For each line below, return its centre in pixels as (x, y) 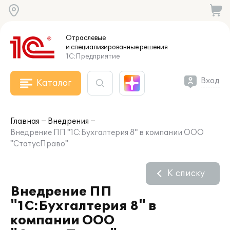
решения (153, 47)
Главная (25, 121)
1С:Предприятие (93, 56)
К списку (186, 174)
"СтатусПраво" (39, 144)
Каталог (54, 83)
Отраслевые (86, 38)
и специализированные (102, 47)
